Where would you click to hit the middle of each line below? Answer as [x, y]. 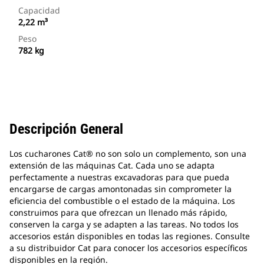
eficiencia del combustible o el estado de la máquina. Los [122, 201]
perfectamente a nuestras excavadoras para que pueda [119, 177]
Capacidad [39, 11]
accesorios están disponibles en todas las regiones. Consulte [130, 236]
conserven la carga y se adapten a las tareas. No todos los [124, 225]
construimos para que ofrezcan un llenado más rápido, [118, 213]
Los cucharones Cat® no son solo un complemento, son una [128, 154]
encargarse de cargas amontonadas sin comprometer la [121, 189]
